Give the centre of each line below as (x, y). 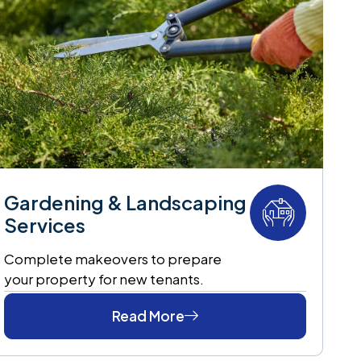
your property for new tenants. (104, 278)
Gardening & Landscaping (126, 202)
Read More (149, 315)
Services (45, 224)
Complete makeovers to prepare (113, 258)
